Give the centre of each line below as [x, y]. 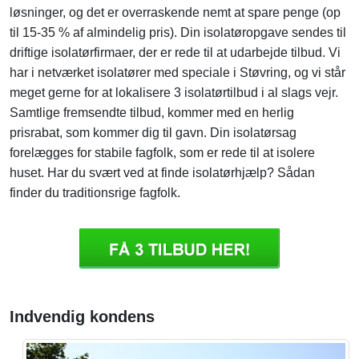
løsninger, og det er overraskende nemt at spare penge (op [175, 13]
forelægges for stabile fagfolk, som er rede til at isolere [162, 153]
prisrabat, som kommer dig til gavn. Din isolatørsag [153, 133]
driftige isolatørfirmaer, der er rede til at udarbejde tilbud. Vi [175, 53]
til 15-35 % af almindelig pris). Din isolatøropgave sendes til [178, 33]
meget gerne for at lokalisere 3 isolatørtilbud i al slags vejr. [174, 93]
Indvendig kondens [82, 317]
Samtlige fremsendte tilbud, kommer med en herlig [152, 113]
